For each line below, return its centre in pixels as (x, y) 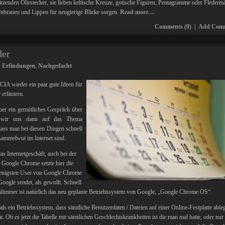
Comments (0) (173, 27)
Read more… (137, 12)
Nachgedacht (55, 66)
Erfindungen (19, 66)
